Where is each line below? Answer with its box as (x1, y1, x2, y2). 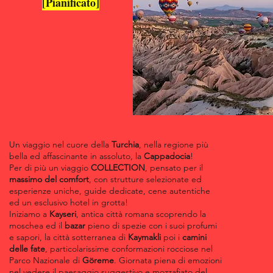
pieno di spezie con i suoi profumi (85, 220, 217, 231)
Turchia (112, 139, 139, 150)
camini (182, 232, 207, 243)
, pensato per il (145, 162, 203, 173)
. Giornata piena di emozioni (114, 255, 222, 266)
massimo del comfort (9, 174, 89, 185)
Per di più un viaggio (9, 162, 91, 173)
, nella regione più (139, 139, 208, 150)
